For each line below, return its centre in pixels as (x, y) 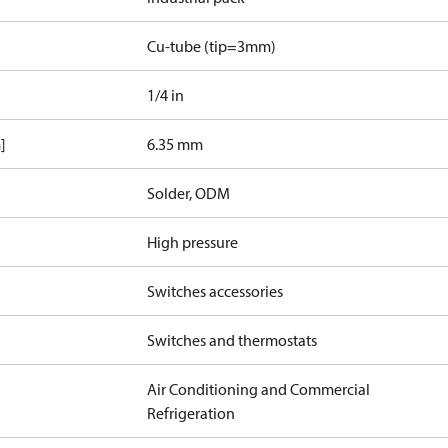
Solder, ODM (189, 193)
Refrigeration (191, 413)
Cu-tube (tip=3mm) (212, 46)
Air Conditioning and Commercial (259, 389)
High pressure (193, 242)
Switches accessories (215, 291)
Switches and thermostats (232, 340)
